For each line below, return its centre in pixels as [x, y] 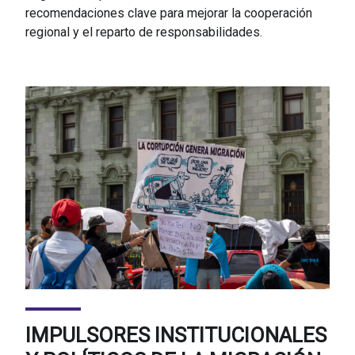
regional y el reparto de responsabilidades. [144, 32]
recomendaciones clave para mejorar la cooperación [169, 13]
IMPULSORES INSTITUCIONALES [176, 335]
